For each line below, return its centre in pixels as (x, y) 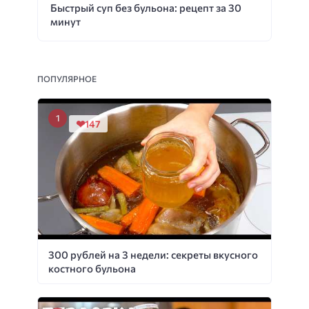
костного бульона (92, 268)
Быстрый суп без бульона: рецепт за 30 (146, 8)
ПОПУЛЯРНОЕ (67, 79)
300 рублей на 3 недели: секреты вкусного (153, 254)
